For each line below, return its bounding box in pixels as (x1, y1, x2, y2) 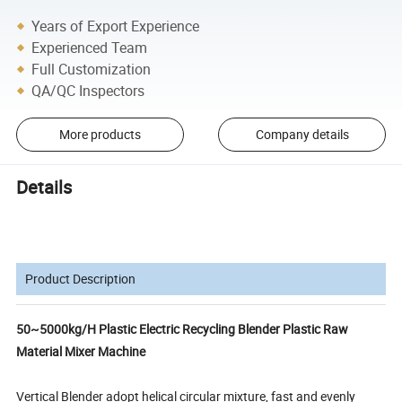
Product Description (25, 269, 136, 287)
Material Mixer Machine (16, 342, 146, 360)
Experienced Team (31, 37, 148, 57)
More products (58, 126, 141, 144)
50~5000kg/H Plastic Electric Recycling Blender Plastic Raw (16, 319, 349, 337)
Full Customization (31, 58, 152, 79)
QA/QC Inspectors (31, 80, 145, 100)
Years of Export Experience (31, 15, 200, 36)
